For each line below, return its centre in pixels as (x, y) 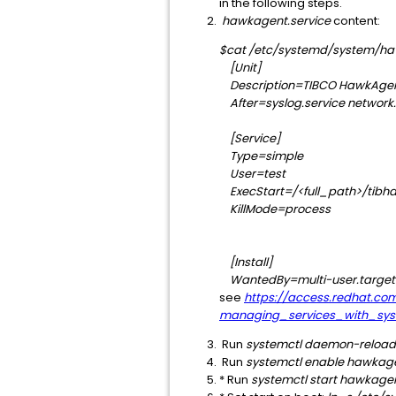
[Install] (246, 262)
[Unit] (240, 68)
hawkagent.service (276, 21)
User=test (262, 174)
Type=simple (261, 156)
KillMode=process (280, 209)
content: (355, 21)
